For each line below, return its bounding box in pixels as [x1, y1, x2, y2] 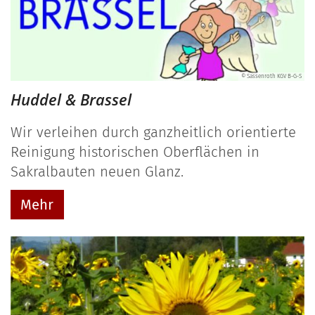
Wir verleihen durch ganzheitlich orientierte [11, 123, 296, 141]
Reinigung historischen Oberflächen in [11, 143, 259, 160]
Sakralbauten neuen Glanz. [11, 162, 184, 180]
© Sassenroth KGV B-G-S [241, 72, 302, 79]
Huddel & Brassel [11, 89, 131, 110]
